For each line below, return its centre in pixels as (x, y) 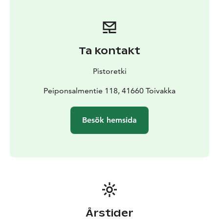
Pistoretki (109, 71)
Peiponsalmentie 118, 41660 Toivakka (109, 90)
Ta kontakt (109, 51)
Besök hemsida (109, 120)
